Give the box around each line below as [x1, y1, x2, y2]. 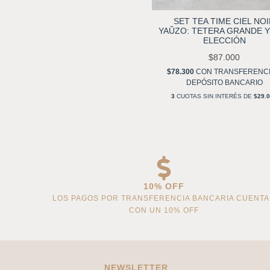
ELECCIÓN [202, 36, 246, 46]
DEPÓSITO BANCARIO [186, 78, 263, 87]
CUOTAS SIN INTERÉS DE [175, 93, 254, 100]
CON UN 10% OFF [129, 206, 199, 215]
